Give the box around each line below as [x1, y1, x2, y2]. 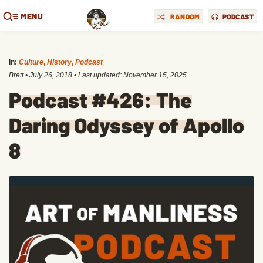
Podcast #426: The [9, 87, 192, 112]
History [47, 58, 72, 66]
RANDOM [170, 12, 200, 21]
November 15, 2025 [123, 71, 187, 79]
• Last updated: [72, 71, 123, 79]
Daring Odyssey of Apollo [9, 112, 244, 137]
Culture [19, 58, 43, 66]
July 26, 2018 [29, 71, 72, 79]
